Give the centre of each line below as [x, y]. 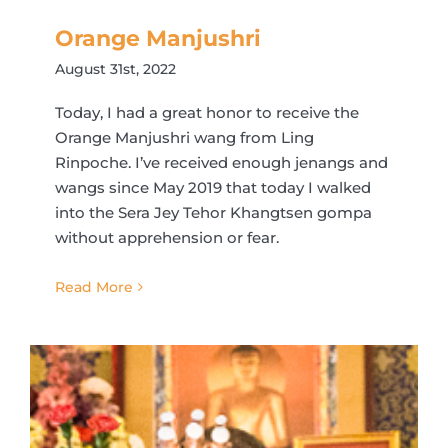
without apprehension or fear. [167, 237]
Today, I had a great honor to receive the [207, 112]
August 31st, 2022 [115, 69]
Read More [94, 287]
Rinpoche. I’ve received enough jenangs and [221, 162]
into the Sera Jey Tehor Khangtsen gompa [213, 212]
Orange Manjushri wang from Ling [184, 137]
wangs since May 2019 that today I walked [213, 187]
